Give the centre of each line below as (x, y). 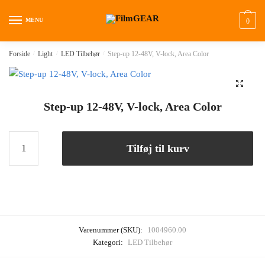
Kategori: (109, 243)
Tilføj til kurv (158, 148)
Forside (20, 54)
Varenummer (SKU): (112, 230)
